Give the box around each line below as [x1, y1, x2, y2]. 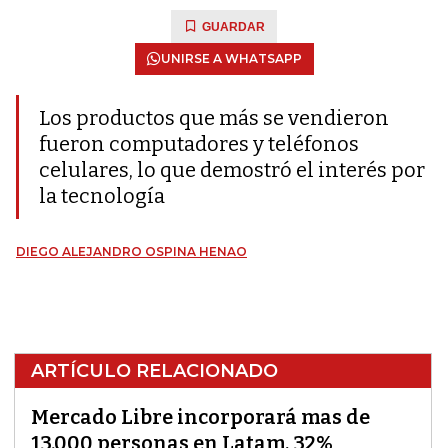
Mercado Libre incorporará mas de [31, 405, 370, 429]
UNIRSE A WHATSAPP [160, 51, 302, 66]
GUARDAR [202, 20, 265, 34]
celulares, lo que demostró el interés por [39, 158, 425, 182]
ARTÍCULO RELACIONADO [31, 360, 278, 382]
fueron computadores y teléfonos [39, 132, 359, 156]
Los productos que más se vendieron [39, 106, 389, 130]
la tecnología [39, 184, 165, 208]
